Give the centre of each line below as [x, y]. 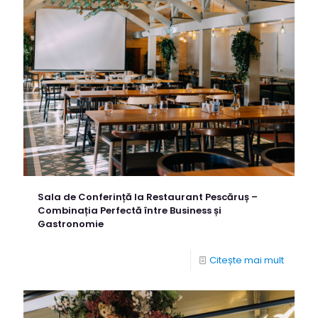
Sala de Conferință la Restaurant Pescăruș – [148, 197]
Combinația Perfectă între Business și [130, 211]
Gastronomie [71, 224]
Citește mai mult [247, 261]
